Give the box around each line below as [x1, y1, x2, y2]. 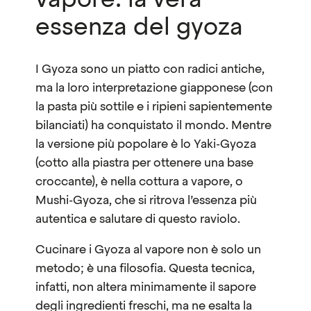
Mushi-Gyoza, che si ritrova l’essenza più [35, 194, 257, 207]
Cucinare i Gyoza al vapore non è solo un [35, 244, 261, 256]
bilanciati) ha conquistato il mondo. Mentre [35, 119, 271, 132]
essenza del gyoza [35, 17, 243, 41]
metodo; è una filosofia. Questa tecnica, [35, 262, 255, 275]
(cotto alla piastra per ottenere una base [35, 157, 253, 169]
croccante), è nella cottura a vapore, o [35, 176, 243, 188]
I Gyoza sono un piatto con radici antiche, [35, 63, 264, 76]
